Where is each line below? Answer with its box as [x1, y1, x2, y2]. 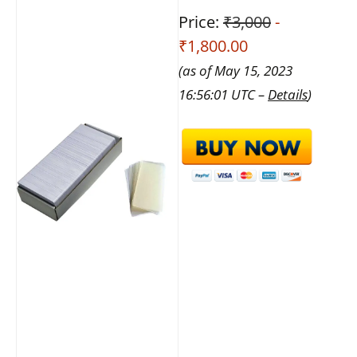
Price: [178, 10, 223, 33]
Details [268, 84, 308, 104]
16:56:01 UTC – [178, 84, 268, 104]
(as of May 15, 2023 [178, 61, 292, 80]
